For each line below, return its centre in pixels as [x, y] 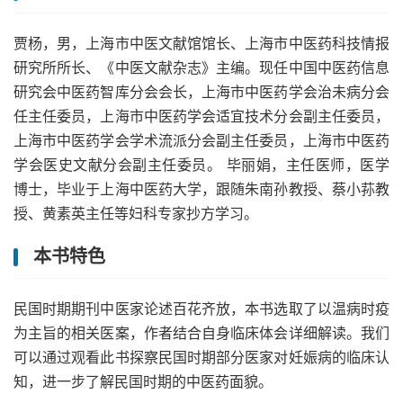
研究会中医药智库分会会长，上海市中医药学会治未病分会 [201, 92]
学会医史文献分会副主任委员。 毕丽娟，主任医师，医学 [201, 165]
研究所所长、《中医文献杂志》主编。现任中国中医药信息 [201, 67]
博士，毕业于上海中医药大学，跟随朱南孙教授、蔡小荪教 [201, 189]
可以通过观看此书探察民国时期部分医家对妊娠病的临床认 [201, 357]
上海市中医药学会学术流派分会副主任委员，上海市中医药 [201, 140]
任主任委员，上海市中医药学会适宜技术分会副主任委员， [201, 116]
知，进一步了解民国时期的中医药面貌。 [143, 381]
